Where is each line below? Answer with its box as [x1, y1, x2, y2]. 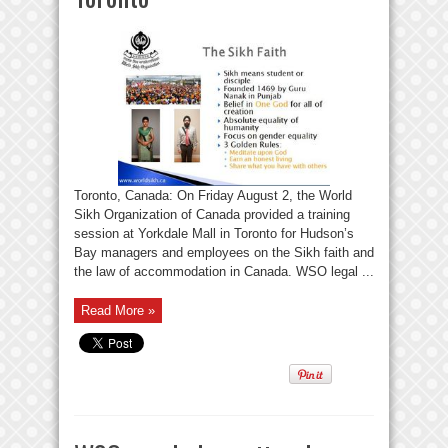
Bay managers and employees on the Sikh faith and [74, 244, 374, 260]
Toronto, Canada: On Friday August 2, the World [74, 187, 352, 203]
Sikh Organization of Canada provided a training [74, 206, 350, 222]
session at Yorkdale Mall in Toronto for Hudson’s [74, 225, 354, 241]
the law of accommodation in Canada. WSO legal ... [74, 263, 374, 279]
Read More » [81, 302, 155, 318]
